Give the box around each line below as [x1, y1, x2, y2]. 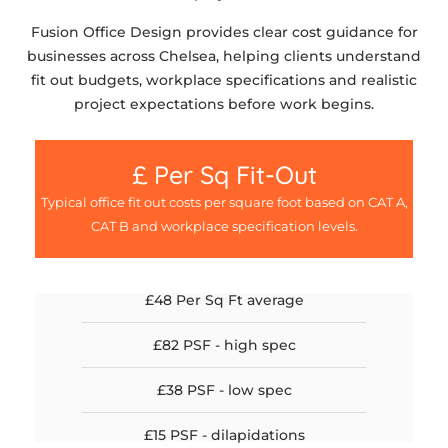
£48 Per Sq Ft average [144, 290, 304, 309]
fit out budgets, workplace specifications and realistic [31, 70, 417, 89]
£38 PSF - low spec [156, 380, 292, 399]
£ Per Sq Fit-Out [131, 158, 317, 190]
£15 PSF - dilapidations [143, 425, 305, 444]
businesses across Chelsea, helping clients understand [27, 46, 421, 65]
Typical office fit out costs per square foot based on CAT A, [40, 193, 408, 210]
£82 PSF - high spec [152, 335, 296, 354]
